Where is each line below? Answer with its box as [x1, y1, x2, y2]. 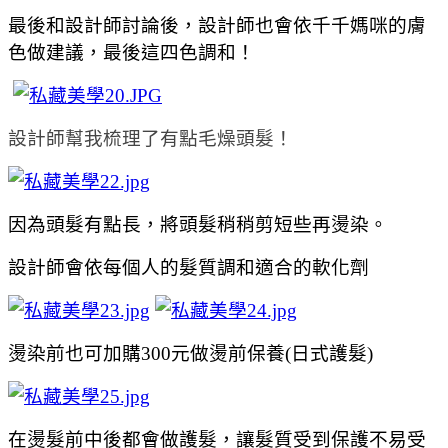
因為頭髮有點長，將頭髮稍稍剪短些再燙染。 [8, 213, 388, 235]
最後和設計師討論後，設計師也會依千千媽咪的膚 [8, 14, 426, 36]
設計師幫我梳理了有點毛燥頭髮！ [8, 127, 293, 149]
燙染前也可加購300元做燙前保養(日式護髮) [8, 342, 373, 364]
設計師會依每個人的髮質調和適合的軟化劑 [8, 256, 369, 278]
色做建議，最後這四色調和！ [8, 41, 255, 63]
